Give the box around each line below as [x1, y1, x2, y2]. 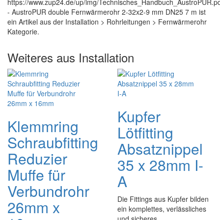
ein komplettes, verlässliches [117, 204, 206, 214]
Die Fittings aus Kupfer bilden [117, 194, 209, 204]
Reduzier [7, 148, 67, 169]
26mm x [7, 196, 60, 218]
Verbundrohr [7, 180, 89, 201]
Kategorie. [7, 27, 39, 36]
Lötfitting [117, 122, 173, 143]
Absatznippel [117, 138, 203, 159]
